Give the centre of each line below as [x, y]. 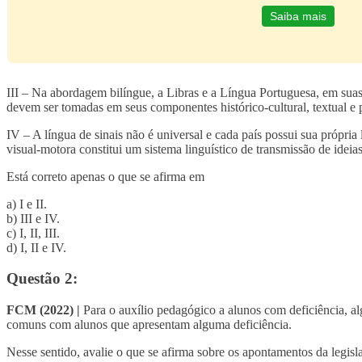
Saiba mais [298, 17]
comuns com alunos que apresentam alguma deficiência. [149, 325]
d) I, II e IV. [36, 247]
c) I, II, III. [33, 233]
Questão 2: [42, 279]
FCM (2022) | [43, 310]
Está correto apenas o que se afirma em [105, 176]
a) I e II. [27, 204]
